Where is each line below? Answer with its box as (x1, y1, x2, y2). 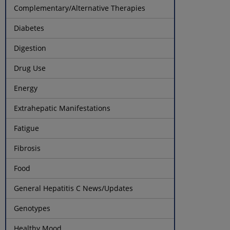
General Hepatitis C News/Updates (14, 183, 133, 193)
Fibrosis (14, 143, 41, 153)
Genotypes (14, 203, 51, 213)
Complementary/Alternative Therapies (14, 3, 146, 13)
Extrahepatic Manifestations (14, 103, 111, 113)
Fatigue (14, 123, 40, 133)
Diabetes (14, 23, 45, 33)
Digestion (14, 43, 47, 53)
